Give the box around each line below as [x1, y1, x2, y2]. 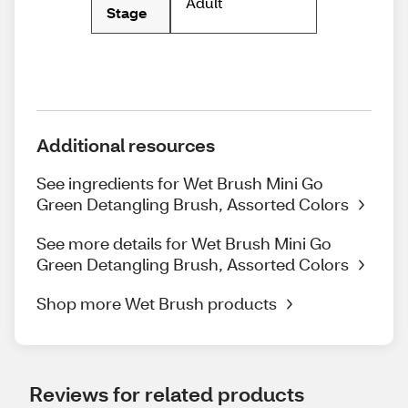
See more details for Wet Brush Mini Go [36, 232, 331, 255]
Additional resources [36, 133, 215, 158]
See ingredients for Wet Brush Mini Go [36, 172, 323, 195]
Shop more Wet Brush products [36, 292, 277, 315]
